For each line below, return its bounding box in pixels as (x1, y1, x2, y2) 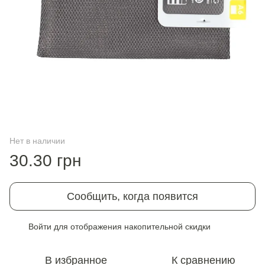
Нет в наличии (9, 136, 65, 146)
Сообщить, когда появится (67, 190, 198, 202)
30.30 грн (9, 151, 81, 170)
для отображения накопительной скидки (51, 222, 211, 231)
